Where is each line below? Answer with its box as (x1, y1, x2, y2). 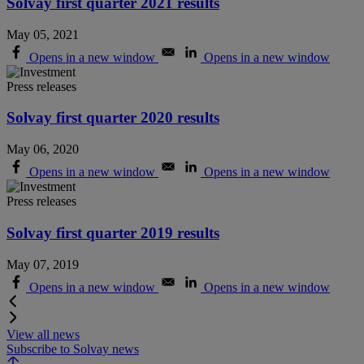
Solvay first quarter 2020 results (6, 109, 219, 127)
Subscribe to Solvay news (6, 341, 139, 356)
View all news (6, 327, 80, 341)
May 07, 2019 (6, 257, 79, 271)
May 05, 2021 (6, 27, 79, 41)
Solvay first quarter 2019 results (6, 223, 219, 241)
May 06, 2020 (6, 142, 79, 157)
